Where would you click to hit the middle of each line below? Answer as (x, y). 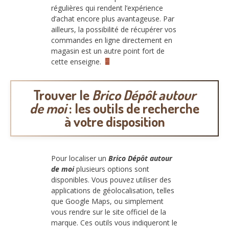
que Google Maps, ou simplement (107, 201)
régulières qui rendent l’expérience (107, 8)
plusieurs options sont (112, 169)
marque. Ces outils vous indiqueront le (114, 223)
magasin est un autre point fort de (108, 51)
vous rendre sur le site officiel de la (109, 212)
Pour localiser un (80, 158)
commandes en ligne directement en (112, 40)
